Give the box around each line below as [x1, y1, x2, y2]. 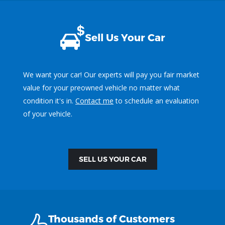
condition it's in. [23, 95, 75, 105]
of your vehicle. [23, 108, 72, 119]
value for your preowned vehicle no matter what [23, 82, 180, 92]
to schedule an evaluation [114, 95, 199, 105]
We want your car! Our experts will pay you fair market [23, 69, 199, 79]
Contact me [75, 95, 114, 105]
